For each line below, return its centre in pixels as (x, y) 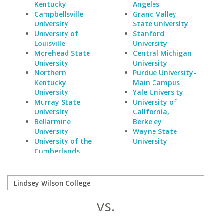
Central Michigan (162, 53)
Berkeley (147, 121)
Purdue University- (164, 73)
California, (151, 112)
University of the (63, 141)
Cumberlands (57, 151)
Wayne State (155, 131)
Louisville (50, 43)
